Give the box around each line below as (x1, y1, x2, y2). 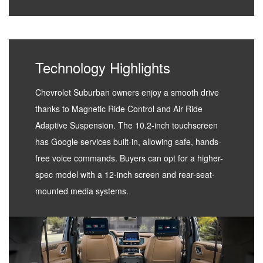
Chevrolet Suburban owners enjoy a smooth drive (35, 86, 219, 99)
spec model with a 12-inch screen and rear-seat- (35, 168, 215, 181)
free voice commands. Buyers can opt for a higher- (35, 152, 223, 164)
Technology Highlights (35, 57, 170, 78)
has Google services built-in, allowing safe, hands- (35, 136, 221, 148)
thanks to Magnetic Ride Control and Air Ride (35, 103, 203, 115)
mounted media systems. (35, 185, 129, 197)
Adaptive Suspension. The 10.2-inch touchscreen (35, 119, 218, 131)
